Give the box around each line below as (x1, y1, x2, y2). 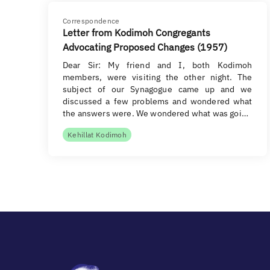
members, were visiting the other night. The (63, 72, 253, 83)
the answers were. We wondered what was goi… (63, 108, 248, 119)
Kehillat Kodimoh (67, 130, 127, 139)
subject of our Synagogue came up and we (63, 84, 253, 95)
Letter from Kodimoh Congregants (63, 27, 210, 39)
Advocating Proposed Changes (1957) (63, 41, 227, 53)
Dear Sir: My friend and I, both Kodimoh (63, 60, 253, 71)
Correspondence (63, 16, 120, 25)
